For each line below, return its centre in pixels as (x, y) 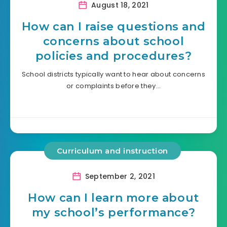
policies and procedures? (113, 56)
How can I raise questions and (113, 26)
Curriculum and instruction (112, 150)
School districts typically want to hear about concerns (113, 74)
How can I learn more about (113, 198)
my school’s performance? (113, 213)
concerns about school (113, 41)
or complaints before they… (113, 86)
